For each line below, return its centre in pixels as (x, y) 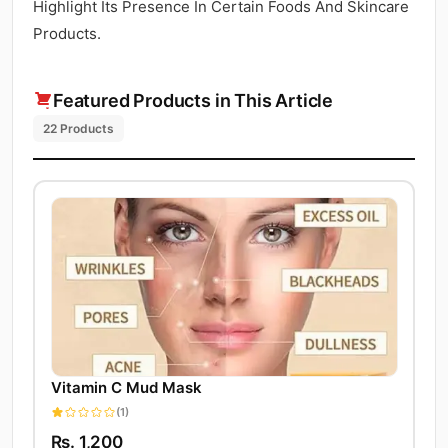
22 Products (78, 128)
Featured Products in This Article (193, 100)
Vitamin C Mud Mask (126, 388)
